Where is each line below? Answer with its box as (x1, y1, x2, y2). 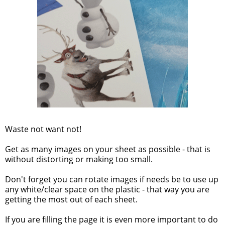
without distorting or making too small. (5, 154, 153, 165)
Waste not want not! (5, 124, 81, 135)
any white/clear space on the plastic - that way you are (5, 184, 209, 195)
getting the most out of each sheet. (5, 194, 138, 205)
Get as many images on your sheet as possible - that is (5, 144, 210, 155)
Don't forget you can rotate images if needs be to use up (5, 174, 218, 185)
